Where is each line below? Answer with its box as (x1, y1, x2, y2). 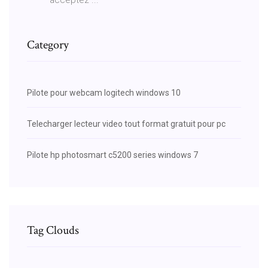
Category (27, 36, 69, 53)
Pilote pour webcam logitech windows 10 (27, 87, 181, 98)
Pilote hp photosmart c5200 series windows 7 (27, 150, 198, 160)
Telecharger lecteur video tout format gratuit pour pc (27, 118, 226, 129)
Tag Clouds (27, 222, 79, 238)
